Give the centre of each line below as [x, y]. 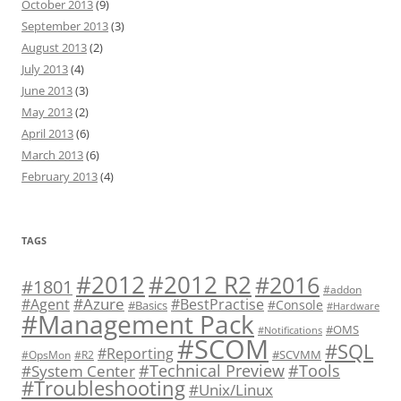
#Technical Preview [212, 370]
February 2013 [60, 176]
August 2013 [54, 47]
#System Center [78, 371]
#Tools [314, 370]
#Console [295, 304]
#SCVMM [297, 354]
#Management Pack [138, 324]
